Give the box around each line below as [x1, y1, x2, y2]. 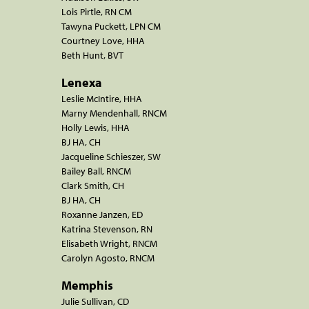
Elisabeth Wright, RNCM [61, 237, 157, 250]
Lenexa [61, 74, 102, 90]
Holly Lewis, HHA [61, 121, 130, 134]
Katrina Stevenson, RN [61, 222, 152, 235]
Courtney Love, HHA [61, 34, 145, 47]
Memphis [61, 277, 113, 293]
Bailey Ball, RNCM [61, 164, 131, 177]
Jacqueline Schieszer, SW [61, 150, 161, 163]
